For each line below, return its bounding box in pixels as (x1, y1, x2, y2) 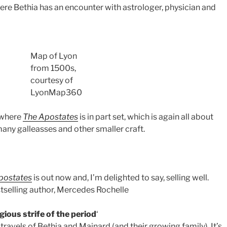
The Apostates (23, 111, 78, 122)
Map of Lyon (30, 51, 77, 61)
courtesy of (30, 75, 73, 85)
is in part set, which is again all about (78, 111, 213, 122)
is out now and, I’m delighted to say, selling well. (32, 172, 209, 182)
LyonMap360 (30, 87, 82, 97)
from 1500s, (30, 63, 76, 73)
